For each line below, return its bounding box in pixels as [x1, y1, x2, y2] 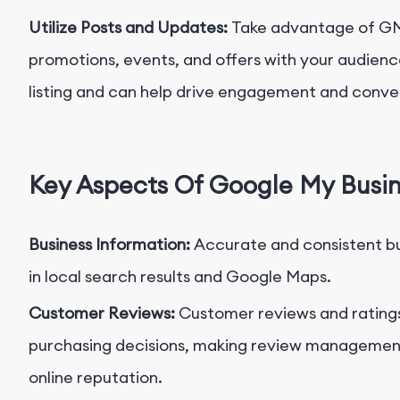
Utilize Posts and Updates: [29, 17, 231, 38]
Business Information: [29, 234, 194, 255]
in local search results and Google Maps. [29, 266, 331, 287]
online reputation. [29, 367, 162, 388]
